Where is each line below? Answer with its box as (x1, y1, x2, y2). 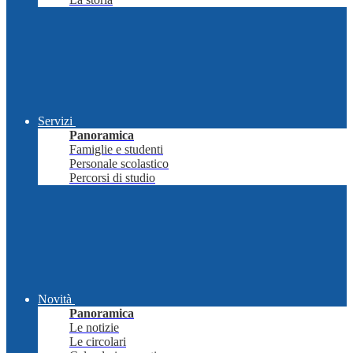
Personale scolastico (69, 157, 169, 171)
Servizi (38, 114, 72, 128)
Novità (38, 292, 72, 307)
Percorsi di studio (69, 171, 155, 185)
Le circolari (69, 335, 126, 349)
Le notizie (69, 321, 119, 335)
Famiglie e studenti (69, 143, 163, 157)
